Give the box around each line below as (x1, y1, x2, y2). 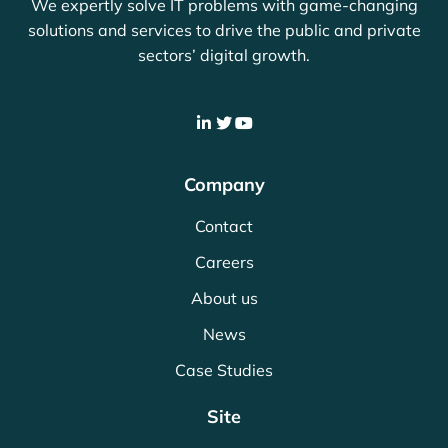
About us (190, 287, 258, 308)
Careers (194, 251, 254, 272)
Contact (195, 215, 253, 236)
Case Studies (175, 359, 273, 380)
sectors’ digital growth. (138, 44, 310, 65)
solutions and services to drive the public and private (27, 19, 421, 40)
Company (183, 172, 265, 196)
